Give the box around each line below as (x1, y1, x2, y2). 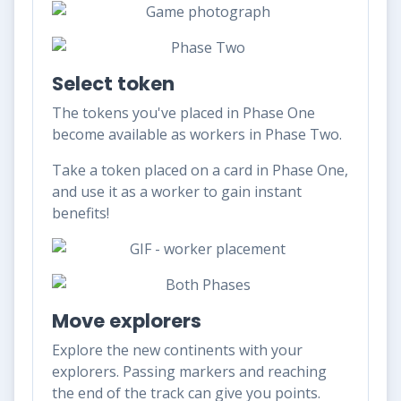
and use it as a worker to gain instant (52, 181, 302, 201)
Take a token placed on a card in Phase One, (52, 159, 348, 180)
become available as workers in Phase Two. (52, 124, 342, 144)
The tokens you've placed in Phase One (52, 102, 315, 123)
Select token (52, 70, 175, 97)
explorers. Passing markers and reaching (52, 361, 327, 381)
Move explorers (52, 307, 201, 334)
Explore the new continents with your (52, 339, 303, 360)
